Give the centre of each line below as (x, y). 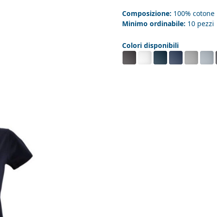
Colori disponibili (150, 46)
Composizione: (147, 14)
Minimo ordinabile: (154, 24)
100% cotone (193, 14)
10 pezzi (200, 24)
